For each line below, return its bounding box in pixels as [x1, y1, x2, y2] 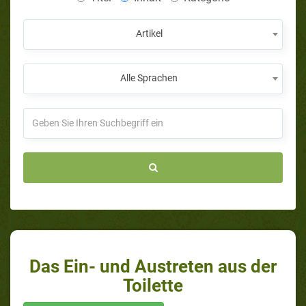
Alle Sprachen [120, 72, 178, 83]
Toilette [123, 275, 183, 296]
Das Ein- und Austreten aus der [29, 255, 277, 277]
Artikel [135, 27, 163, 39]
